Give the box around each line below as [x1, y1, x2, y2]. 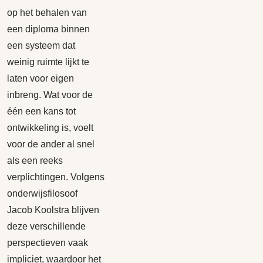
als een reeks [7, 156, 63, 166]
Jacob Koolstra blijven [7, 205, 99, 215]
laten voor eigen [7, 73, 74, 83]
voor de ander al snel [7, 139, 95, 149]
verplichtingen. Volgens [7, 172, 104, 182]
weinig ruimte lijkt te [7, 57, 89, 67]
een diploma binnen [7, 24, 90, 34]
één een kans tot [7, 106, 76, 116]
